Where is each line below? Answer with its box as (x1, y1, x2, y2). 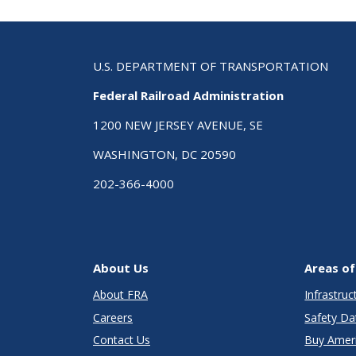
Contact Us (93, 332, 150, 348)
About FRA (93, 287, 148, 303)
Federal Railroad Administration (93, 87, 284, 104)
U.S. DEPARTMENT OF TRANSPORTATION (93, 58, 328, 75)
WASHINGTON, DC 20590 (93, 146, 236, 163)
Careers (93, 309, 133, 325)
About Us (93, 260, 149, 277)
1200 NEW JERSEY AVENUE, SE (93, 117, 263, 133)
